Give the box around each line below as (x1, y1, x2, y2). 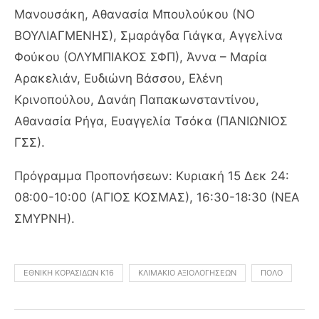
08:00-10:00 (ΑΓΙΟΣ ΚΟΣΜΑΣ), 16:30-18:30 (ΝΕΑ (14, 189, 300, 204)
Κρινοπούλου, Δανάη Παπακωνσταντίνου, (14, 92, 259, 107)
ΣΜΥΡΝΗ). (14, 211, 75, 226)
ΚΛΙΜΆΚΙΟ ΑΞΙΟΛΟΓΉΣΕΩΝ (138, 267, 236, 278)
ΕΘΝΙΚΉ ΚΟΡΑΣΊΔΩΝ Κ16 (23, 267, 114, 278)
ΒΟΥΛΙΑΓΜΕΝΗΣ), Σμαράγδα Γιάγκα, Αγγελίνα (14, 28, 283, 43)
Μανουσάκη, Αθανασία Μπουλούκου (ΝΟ (14, 6, 255, 21)
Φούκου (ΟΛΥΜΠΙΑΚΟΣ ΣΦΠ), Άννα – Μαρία (14, 49, 267, 64)
